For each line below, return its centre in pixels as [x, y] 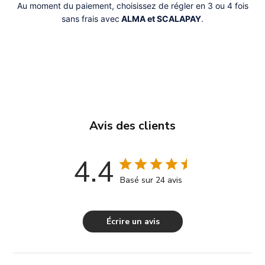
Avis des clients [132, 126]
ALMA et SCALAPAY [160, 19]
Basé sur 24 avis [151, 180]
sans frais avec [91, 19]
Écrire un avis [133, 222]
